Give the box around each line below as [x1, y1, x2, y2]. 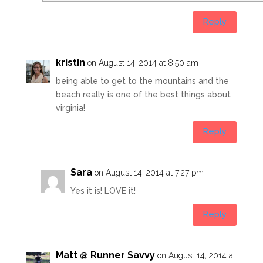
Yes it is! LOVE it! [70, 186, 136, 195]
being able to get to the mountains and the [55, 76, 229, 86]
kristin [55, 56, 85, 68]
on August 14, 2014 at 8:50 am [87, 58, 198, 68]
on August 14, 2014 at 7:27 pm [94, 167, 204, 177]
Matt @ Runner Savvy [55, 249, 155, 261]
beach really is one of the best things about [55, 89, 231, 99]
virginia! [55, 103, 85, 113]
